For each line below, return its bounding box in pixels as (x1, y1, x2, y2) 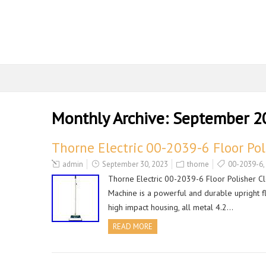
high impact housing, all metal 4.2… (108, 202, 233, 213)
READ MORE (113, 221, 153, 232)
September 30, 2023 (102, 159, 168, 169)
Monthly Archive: (52, 107, 173, 129)
